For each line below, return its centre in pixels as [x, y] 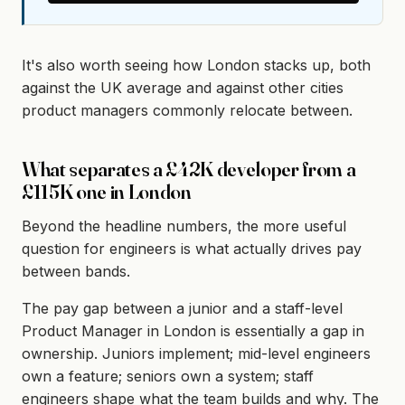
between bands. [76, 272]
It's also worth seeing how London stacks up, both [196, 65]
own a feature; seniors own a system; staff [168, 377]
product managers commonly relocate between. [187, 110]
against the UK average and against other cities [183, 87]
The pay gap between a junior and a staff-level [182, 309]
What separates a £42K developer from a [189, 169]
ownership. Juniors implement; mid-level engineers [196, 354]
